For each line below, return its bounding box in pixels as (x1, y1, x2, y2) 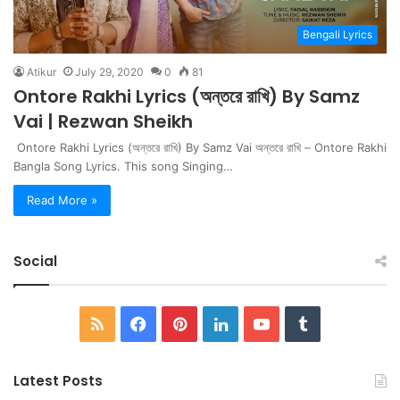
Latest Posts (13, 371, 103, 391)
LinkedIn (226, 313, 291, 333)
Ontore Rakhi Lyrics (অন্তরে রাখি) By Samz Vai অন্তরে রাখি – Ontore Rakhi (13, 140, 387, 155)
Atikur (27, 65, 56, 79)
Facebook (146, 313, 221, 333)
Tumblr (306, 313, 360, 333)
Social (13, 252, 57, 271)
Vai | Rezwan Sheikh (13, 109, 193, 135)
